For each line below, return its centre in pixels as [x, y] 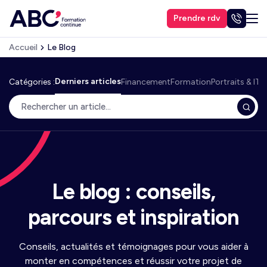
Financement [146, 82]
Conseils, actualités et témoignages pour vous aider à [133, 246]
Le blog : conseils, [133, 192]
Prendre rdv [197, 18]
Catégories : [32, 82]
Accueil [23, 47]
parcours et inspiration [133, 217]
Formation [191, 82]
